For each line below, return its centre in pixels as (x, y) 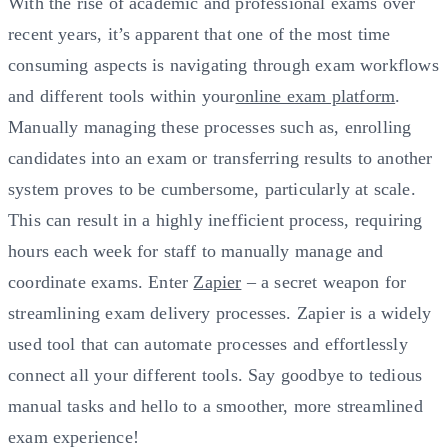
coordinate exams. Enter (101, 281)
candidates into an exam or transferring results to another (220, 157)
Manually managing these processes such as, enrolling (210, 126)
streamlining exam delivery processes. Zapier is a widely (220, 312)
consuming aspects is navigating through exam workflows (223, 64)
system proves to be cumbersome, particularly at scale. (212, 188)
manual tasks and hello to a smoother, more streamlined (215, 405)
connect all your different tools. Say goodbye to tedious (215, 374)
